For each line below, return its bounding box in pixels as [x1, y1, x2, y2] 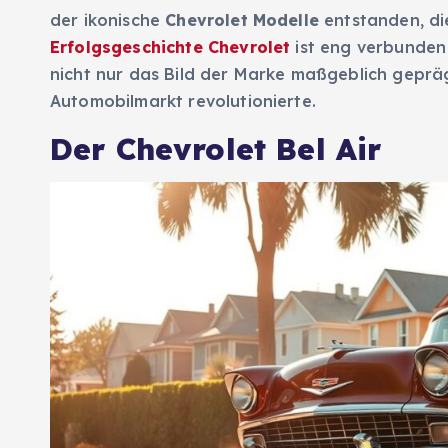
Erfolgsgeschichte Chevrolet [50, 37, 291, 58]
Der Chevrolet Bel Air [50, 130, 382, 169]
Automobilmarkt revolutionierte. [50, 91, 316, 112]
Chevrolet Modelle [165, 10, 319, 31]
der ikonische [50, 10, 166, 31]
